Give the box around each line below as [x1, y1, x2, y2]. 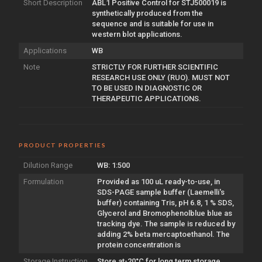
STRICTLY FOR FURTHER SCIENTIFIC [92, 62, 218, 71]
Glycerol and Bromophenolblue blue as [97, 208, 232, 218]
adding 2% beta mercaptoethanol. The [97, 229, 230, 239]
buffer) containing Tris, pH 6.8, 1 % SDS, [97, 198, 234, 207]
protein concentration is [97, 240, 181, 249]
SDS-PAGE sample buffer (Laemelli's [97, 187, 225, 196]
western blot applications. [92, 29, 182, 39]
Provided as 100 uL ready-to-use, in [97, 177, 220, 186]
